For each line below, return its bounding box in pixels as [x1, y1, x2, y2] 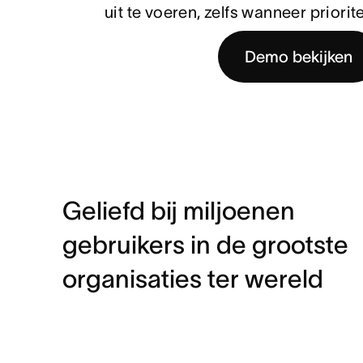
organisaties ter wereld [62, 265, 323, 293]
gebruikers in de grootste [62, 231, 348, 259]
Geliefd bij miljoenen [62, 197, 295, 225]
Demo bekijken [244, 47, 352, 66]
